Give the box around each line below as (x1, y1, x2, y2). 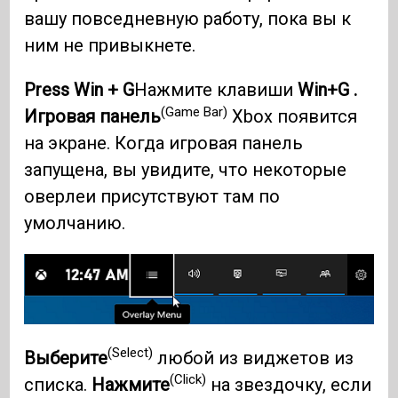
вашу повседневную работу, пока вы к (24, 8, 352, 30)
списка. (24, 373, 92, 395)
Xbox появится (227, 106, 358, 128)
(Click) (170, 371, 207, 388)
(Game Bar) (161, 103, 228, 120)
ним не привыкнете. (24, 35, 196, 57)
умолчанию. (24, 212, 126, 235)
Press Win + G (24, 79, 135, 101)
